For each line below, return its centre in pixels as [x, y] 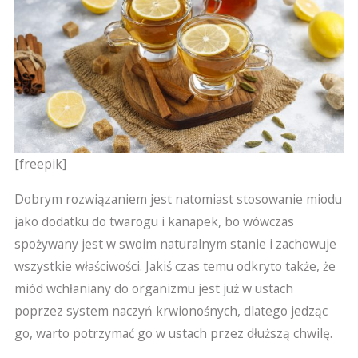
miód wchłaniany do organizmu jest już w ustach [153, 288]
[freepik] [40, 164]
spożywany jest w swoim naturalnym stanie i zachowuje [175, 243]
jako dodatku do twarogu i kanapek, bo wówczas [154, 221]
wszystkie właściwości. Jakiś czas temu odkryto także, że [175, 266]
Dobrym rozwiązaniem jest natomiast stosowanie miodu [178, 199]
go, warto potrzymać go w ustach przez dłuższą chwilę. [173, 333]
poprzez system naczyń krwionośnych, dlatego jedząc [171, 310]
